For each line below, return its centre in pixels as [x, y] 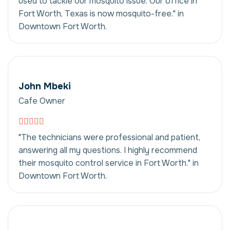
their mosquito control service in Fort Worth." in [109, 163]
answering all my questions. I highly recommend [108, 150]
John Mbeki [45, 86]
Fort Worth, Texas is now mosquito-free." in [101, 13]
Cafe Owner [42, 101]
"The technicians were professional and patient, [109, 137]
